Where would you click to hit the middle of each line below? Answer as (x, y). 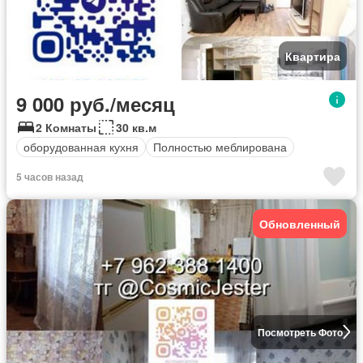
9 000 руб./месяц (96, 103)
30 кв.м (136, 127)
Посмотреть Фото (300, 332)
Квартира (313, 56)
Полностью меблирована (220, 147)
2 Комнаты (66, 127)
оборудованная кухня (81, 147)
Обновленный (300, 223)
